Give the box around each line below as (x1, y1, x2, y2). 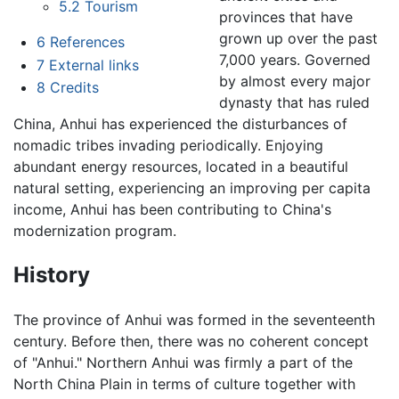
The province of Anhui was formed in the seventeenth (13, 310, 375, 329)
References (49, 32, 125, 51)
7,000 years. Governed (218, 51, 370, 69)
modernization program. (13, 222, 176, 240)
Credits (49, 78, 99, 97)
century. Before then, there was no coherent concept (13, 331, 369, 350)
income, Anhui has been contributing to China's (13, 200, 331, 219)
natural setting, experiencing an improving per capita (13, 179, 370, 198)
